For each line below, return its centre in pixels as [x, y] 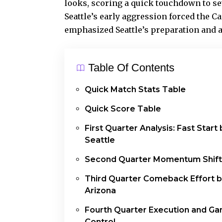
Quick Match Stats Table [135, 90]
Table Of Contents [131, 68]
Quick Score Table [123, 109]
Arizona [100, 191]
